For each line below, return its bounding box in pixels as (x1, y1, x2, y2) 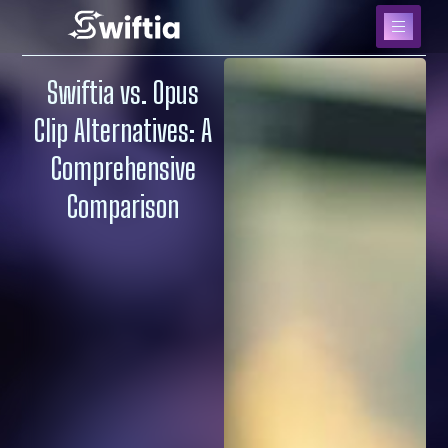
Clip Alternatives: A (34, 112, 213, 148)
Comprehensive (50, 150, 196, 186)
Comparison (67, 188, 180, 224)
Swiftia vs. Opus (47, 74, 200, 110)
